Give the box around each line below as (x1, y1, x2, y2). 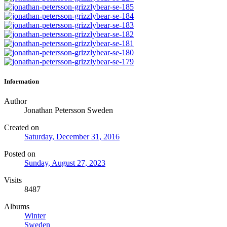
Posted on (4, 149, 35, 159)
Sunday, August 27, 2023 (24, 159, 105, 168)
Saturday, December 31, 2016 (24, 132, 120, 141)
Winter (24, 211, 46, 220)
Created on (4, 123, 39, 132)
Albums (4, 202, 29, 211)
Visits (4, 176, 22, 185)
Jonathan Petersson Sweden (24, 106, 113, 115)
